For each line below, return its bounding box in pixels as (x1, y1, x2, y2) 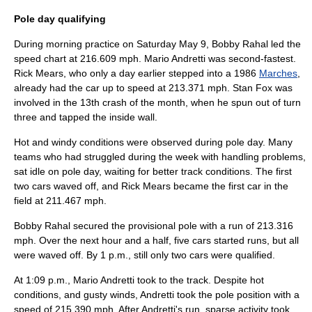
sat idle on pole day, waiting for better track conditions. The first (14, 166, 292, 177)
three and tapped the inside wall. (14, 111, 157, 123)
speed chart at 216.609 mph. (14, 53, 144, 64)
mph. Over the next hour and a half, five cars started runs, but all (14, 235, 299, 246)
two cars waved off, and (14, 180, 121, 192)
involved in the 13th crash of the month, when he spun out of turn (14, 97, 301, 108)
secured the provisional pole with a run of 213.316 (70, 220, 293, 231)
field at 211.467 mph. (14, 195, 107, 206)
